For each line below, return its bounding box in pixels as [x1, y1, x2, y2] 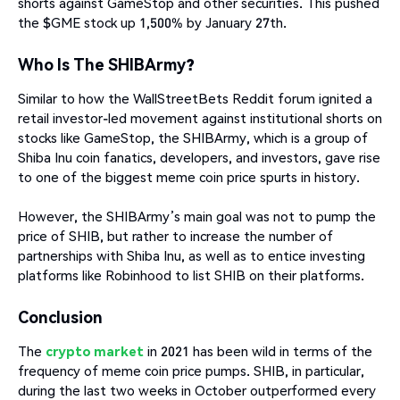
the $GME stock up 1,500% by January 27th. [18, 12, 287, 31]
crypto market [46, 342, 144, 361]
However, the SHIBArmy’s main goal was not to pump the [18, 207, 376, 226]
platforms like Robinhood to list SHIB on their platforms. [18, 266, 364, 285]
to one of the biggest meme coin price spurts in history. [18, 168, 360, 187]
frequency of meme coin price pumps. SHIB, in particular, [18, 362, 364, 380]
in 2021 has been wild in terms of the [144, 342, 372, 361]
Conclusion [18, 306, 103, 328]
